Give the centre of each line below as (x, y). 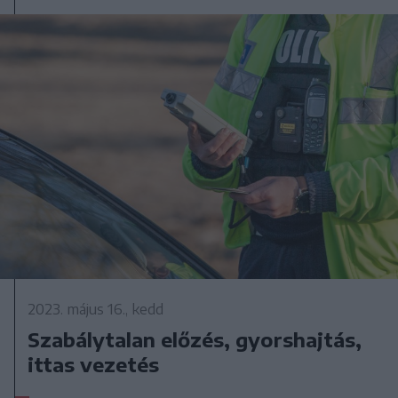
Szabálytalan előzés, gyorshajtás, (195, 340)
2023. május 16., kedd (96, 310)
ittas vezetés (94, 365)
